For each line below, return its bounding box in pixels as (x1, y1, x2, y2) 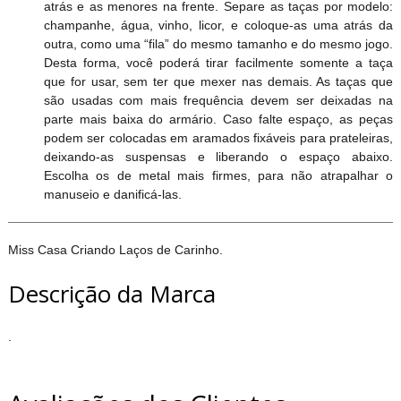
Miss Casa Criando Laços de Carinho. (7, 243, 226, 258)
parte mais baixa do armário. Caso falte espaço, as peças (43, 112, 394, 127)
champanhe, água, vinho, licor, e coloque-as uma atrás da (43, 18, 394, 33)
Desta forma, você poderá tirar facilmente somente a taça (43, 55, 394, 71)
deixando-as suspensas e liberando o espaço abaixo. (43, 149, 394, 165)
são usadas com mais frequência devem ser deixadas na (43, 93, 394, 108)
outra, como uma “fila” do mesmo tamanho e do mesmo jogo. (43, 37, 394, 52)
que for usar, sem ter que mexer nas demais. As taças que (43, 74, 394, 90)
